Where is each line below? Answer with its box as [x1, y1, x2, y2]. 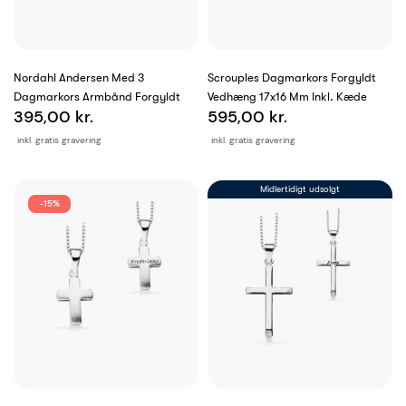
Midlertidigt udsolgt [260, 184, 340, 195]
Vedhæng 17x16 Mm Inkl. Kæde [208, 90, 367, 104]
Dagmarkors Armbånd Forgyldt [14, 90, 180, 104]
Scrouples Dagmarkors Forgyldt [208, 71, 376, 85]
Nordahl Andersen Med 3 [14, 71, 111, 85]
